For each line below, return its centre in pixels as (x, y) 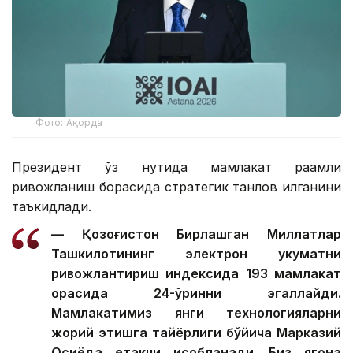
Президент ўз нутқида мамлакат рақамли (176, 167)
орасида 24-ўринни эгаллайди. (196, 294)
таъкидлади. (52, 207)
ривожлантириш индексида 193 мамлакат (196, 274)
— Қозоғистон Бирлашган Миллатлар (196, 234)
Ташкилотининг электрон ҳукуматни (196, 254)
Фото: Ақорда (69, 123)
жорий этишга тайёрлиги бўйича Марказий (196, 333)
